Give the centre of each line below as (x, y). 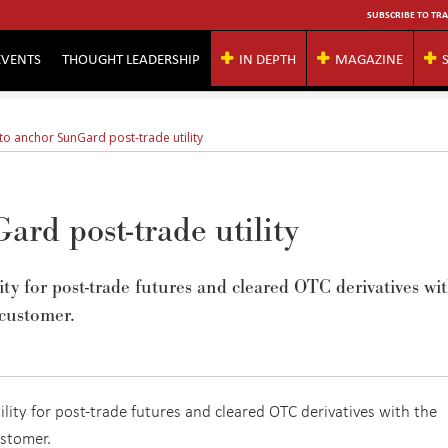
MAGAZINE (369, 58)
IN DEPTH (267, 58)
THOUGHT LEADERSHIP (131, 58)
